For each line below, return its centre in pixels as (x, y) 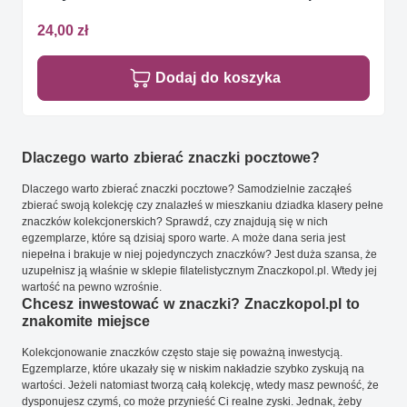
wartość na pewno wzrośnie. (92, 287)
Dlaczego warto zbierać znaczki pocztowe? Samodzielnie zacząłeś (187, 189)
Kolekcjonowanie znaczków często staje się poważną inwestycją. (182, 352)
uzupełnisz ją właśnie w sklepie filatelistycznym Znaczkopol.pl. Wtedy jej (199, 271)
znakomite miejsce (86, 322)
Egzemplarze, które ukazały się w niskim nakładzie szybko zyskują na (193, 369)
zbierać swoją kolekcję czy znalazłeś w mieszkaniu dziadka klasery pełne (203, 205)
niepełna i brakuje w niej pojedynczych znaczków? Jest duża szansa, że (199, 254)
